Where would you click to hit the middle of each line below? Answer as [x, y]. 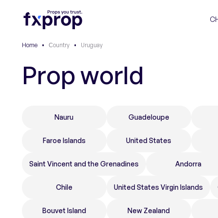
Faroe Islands [64, 140]
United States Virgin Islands [158, 187]
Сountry [59, 45]
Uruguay [92, 45]
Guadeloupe [149, 117]
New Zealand [149, 210]
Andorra [188, 164]
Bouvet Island [64, 210]
